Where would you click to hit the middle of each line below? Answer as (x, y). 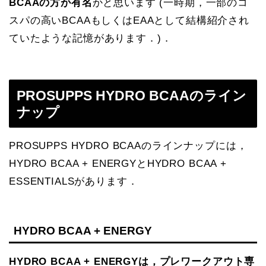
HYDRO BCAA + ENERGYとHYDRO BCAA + (118, 163)
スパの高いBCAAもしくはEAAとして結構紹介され (129, 20)
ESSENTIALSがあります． (74, 181)
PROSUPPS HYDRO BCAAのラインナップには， (128, 145)
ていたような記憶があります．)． (91, 38)
